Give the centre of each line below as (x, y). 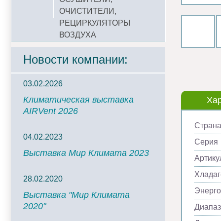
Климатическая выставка (78, 100)
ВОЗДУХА (78, 35)
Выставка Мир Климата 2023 (86, 153)
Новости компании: (75, 59)
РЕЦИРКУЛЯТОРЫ (95, 23)
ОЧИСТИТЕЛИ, (88, 11)
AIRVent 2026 (51, 111)
